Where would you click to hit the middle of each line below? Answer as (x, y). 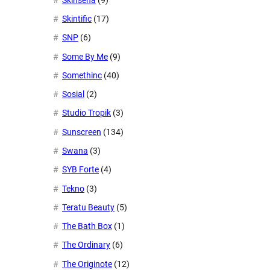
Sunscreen (82, 132)
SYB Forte (80, 170)
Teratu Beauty (88, 207)
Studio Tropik (86, 113)
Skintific (77, 19)
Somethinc (82, 75)
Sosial (73, 94)
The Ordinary (86, 245)
